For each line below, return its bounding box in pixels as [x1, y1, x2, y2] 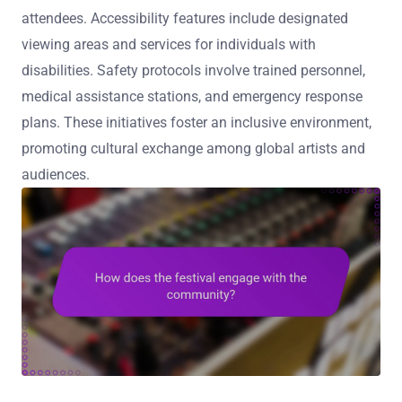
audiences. [22, 165, 90, 183]
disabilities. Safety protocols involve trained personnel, [22, 61, 365, 79]
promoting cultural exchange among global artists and [22, 139, 365, 157]
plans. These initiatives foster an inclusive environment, [22, 113, 371, 131]
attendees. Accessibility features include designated [22, 9, 348, 27]
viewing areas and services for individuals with [22, 35, 316, 53]
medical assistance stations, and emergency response [22, 87, 363, 105]
